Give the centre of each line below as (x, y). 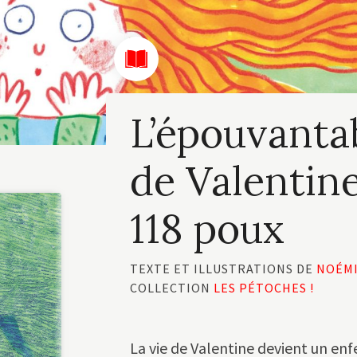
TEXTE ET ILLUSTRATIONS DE (223, 269)
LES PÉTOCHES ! (263, 288)
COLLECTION (171, 288)
